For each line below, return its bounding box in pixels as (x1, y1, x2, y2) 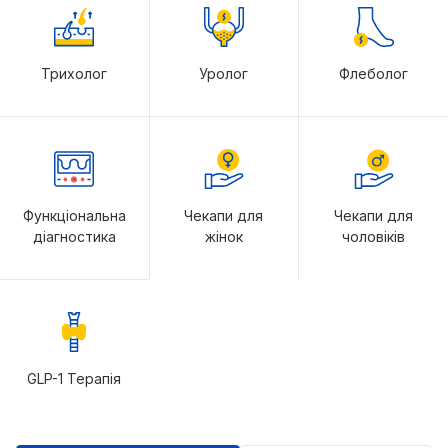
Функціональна (22, 207, 126, 224)
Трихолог (41, 65, 108, 82)
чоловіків (342, 228, 406, 245)
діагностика (32, 228, 116, 245)
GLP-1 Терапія (27, 370, 122, 387)
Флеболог (339, 65, 409, 82)
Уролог (199, 65, 249, 82)
